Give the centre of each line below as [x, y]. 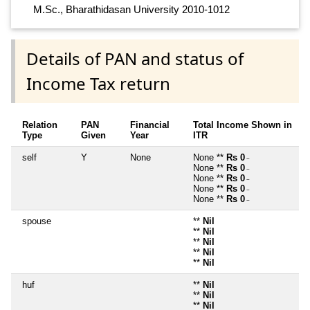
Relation [40, 125]
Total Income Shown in [243, 125]
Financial [150, 125]
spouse [37, 221]
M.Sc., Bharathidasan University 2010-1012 [131, 9]
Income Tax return [98, 84]
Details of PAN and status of [135, 59]
